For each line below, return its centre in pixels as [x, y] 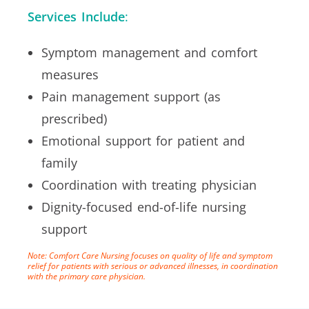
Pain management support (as [131, 97]
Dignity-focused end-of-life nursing [144, 207]
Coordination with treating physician [149, 185]
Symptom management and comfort [149, 53]
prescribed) [74, 119]
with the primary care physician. [87, 277]
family [59, 163]
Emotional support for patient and [143, 141]
